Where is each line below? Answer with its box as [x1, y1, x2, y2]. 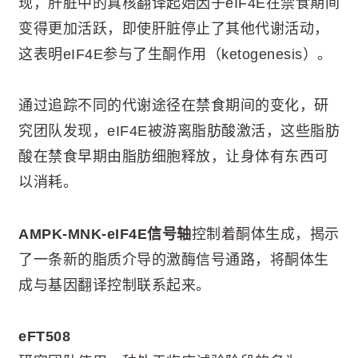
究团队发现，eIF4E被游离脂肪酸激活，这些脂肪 [18, 123, 340, 140]
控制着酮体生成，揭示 [191, 225, 340, 242]
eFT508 [18, 328, 70, 344]
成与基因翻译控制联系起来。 [18, 276, 211, 293]
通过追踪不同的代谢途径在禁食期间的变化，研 [18, 97, 329, 114]
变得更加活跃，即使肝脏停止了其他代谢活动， [18, 20, 329, 37]
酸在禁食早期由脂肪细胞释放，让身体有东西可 [18, 149, 329, 165]
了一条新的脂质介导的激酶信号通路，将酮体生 [18, 251, 329, 268]
